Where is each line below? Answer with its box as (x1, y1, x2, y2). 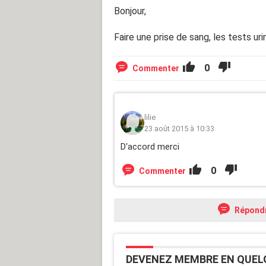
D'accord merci (121, 141, 179, 152)
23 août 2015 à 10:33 (144, 123, 214, 133)
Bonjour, (114, 5, 146, 17)
